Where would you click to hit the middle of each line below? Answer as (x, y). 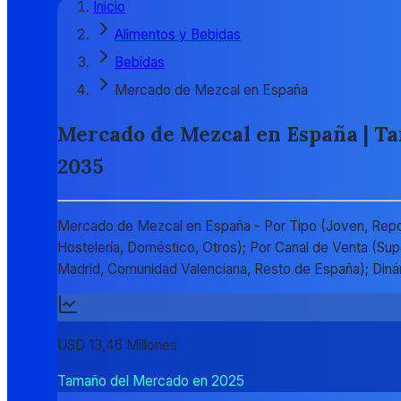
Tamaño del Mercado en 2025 (151, 380)
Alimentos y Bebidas (178, 35)
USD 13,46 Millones (117, 346)
